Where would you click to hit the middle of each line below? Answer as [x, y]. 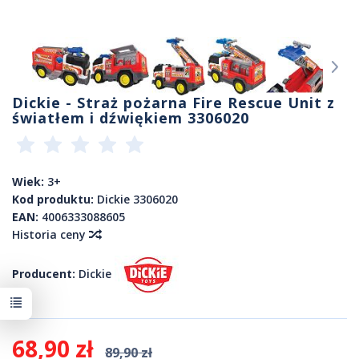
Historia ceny [50, 235]
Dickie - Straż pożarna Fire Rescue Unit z [173, 103]
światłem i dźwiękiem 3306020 [131, 118]
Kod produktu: [53, 200]
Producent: [44, 273]
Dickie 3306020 [137, 200]
